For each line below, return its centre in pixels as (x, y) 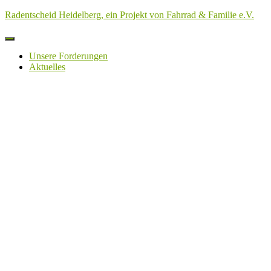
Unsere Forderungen (68, 56)
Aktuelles (47, 67)
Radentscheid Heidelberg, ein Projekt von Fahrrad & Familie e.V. (129, 15)
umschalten (29, 52)
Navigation (28, 43)
